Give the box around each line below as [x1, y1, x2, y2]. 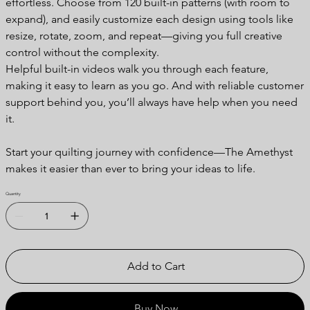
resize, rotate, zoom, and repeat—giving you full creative [5, 28, 282, 42]
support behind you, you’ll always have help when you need [5, 95, 298, 109]
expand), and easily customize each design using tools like [5, 12, 293, 26]
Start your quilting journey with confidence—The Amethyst [5, 145, 293, 158]
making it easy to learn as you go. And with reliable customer [5, 78, 304, 92]
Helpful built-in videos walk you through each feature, [5, 62, 268, 75]
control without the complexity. [5, 45, 159, 59]
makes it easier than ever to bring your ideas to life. [5, 161, 255, 175]
